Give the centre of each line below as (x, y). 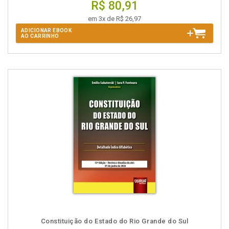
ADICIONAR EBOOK (47, 30)
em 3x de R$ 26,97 (114, 19)
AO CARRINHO (40, 36)
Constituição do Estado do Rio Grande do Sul (114, 221)
